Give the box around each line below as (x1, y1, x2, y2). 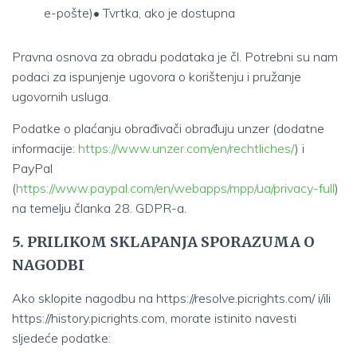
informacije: (12, 140, 78, 156)
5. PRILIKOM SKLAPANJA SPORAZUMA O (12, 233, 315, 251)
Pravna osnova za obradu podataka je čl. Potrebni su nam (12, 49, 338, 65)
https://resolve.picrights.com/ (156, 290, 315, 306)
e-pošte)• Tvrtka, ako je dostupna (44, 5, 235, 21)
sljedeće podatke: (12, 330, 111, 346)
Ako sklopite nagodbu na (12, 290, 156, 306)
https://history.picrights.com (12, 310, 165, 326)
